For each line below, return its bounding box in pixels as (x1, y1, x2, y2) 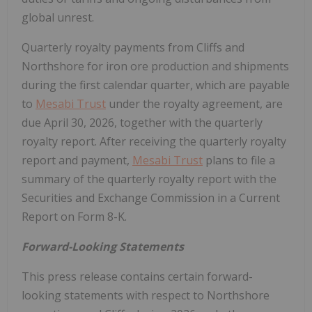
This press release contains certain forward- (22, 269, 253, 285)
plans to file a (203, 153, 275, 169)
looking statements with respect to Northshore (22, 288, 270, 304)
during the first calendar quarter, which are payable (22, 77, 290, 93)
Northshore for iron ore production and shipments (22, 58, 289, 75)
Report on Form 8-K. (22, 209, 127, 225)
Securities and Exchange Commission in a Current (22, 190, 280, 206)
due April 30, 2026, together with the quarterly (22, 115, 263, 131)
